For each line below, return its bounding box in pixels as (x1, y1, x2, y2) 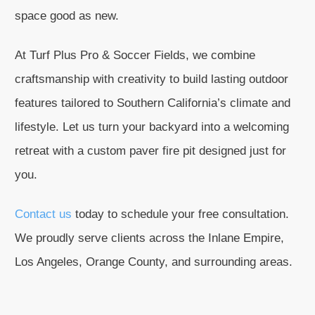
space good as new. (15, 9, 119, 22)
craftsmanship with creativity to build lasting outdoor (15, 72, 288, 86)
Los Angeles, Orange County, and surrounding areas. (15, 255, 292, 269)
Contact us (15, 207, 72, 221)
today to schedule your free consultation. (72, 207, 289, 221)
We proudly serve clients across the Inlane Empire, (15, 231, 284, 245)
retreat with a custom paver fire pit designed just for (15, 144, 286, 157)
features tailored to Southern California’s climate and (15, 96, 290, 110)
